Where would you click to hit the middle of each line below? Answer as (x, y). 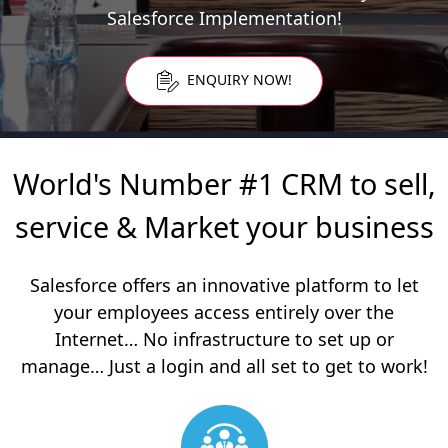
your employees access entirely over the (224, 311)
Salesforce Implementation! (224, 18)
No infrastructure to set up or (268, 338)
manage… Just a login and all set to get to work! (224, 365)
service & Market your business (224, 226)
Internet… (98, 338)
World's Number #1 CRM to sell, (224, 183)
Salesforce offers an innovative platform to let (224, 284)
